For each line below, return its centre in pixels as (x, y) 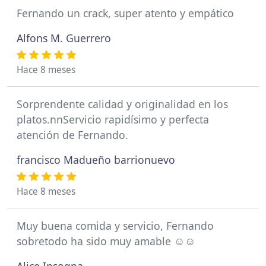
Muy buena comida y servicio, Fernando (115, 226)
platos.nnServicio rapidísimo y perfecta (113, 119)
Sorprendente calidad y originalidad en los (122, 104)
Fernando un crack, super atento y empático (125, 13)
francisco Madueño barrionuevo (96, 160)
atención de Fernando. (72, 135)
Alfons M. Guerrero (64, 38)
